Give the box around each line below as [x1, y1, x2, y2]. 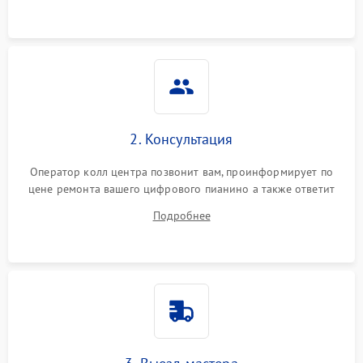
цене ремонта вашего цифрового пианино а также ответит [28, 181, 335, 197]
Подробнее [152, 208, 211, 224]
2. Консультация [130, 130, 233, 149]
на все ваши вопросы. [125, 199, 237, 214]
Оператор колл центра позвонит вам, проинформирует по [30, 164, 333, 180]
